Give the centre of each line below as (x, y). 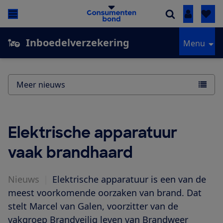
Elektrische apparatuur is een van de (129, 179)
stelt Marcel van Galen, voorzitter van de (93, 206)
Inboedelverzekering (78, 43)
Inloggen (205, 14)
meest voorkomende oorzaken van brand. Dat (105, 193)
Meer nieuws (41, 85)
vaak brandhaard (70, 153)
